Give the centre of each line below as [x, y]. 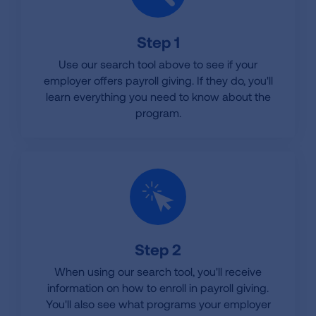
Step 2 [158, 249]
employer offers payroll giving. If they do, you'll [158, 80]
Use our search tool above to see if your [158, 64]
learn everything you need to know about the [158, 96]
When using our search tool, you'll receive [158, 271]
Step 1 [158, 42]
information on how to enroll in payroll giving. [158, 287]
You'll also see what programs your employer [158, 304]
